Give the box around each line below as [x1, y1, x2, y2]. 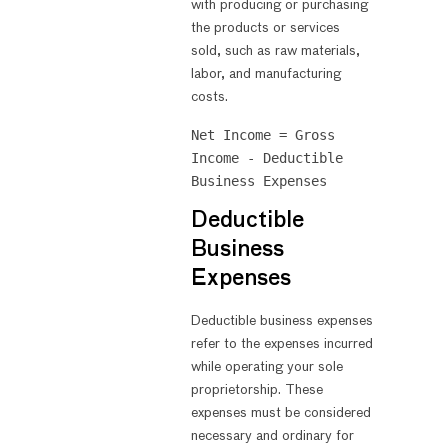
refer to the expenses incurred [190, 336, 373, 351]
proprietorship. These [190, 382, 323, 397]
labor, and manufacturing [190, 67, 341, 82]
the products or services [190, 21, 340, 36]
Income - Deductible [190, 149, 343, 166]
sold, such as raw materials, [190, 44, 360, 59]
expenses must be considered [190, 405, 371, 420]
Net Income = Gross [190, 126, 335, 143]
